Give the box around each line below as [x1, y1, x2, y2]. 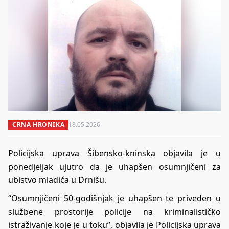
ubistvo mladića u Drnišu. [8, 174, 106, 186]
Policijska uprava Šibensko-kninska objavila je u [8, 148, 221, 159]
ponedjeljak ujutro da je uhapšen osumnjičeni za [8, 161, 221, 172]
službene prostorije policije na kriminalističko [8, 206, 221, 217]
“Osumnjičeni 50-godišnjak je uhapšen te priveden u [8, 193, 221, 204]
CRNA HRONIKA [12, 120, 65, 129]
